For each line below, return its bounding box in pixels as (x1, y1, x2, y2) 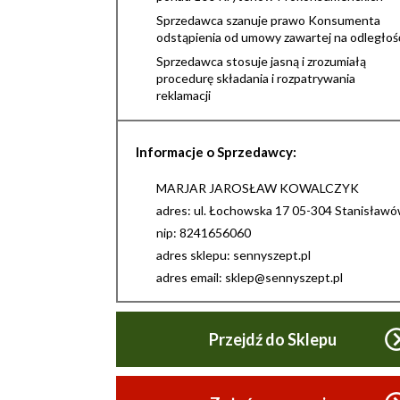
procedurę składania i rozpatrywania (156, 71, 355, 86)
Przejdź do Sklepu (208, 329, 337, 349)
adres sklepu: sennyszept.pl (156, 247, 311, 262)
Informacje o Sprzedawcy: (136, 144, 296, 160)
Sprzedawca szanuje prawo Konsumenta (156, 12, 380, 28)
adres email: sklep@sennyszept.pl (156, 270, 343, 285)
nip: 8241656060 (156, 225, 251, 240)
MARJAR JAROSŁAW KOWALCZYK (156, 180, 359, 196)
